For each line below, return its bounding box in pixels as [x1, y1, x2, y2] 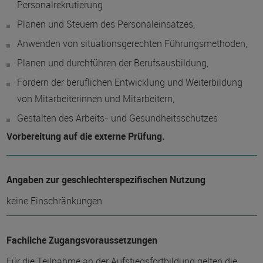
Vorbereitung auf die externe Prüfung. [6, 130, 165, 143]
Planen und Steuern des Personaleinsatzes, [16, 18, 195, 31]
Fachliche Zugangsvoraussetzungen [6, 234, 157, 247]
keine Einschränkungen [6, 194, 102, 207]
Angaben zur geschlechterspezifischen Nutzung [6, 173, 205, 186]
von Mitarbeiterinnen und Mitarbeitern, [16, 92, 174, 105]
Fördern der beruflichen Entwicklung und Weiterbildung [16, 76, 242, 89]
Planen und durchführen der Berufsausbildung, [16, 56, 208, 69]
